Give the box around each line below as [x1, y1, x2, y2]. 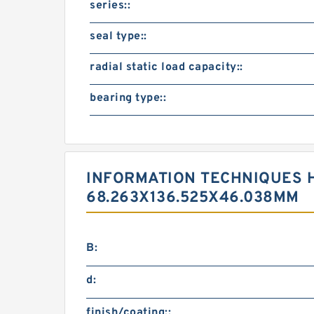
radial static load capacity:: [90, 60, 243, 74]
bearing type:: [90, 91, 166, 105]
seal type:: [90, 29, 147, 43]
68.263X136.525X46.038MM [86, 189, 299, 207]
